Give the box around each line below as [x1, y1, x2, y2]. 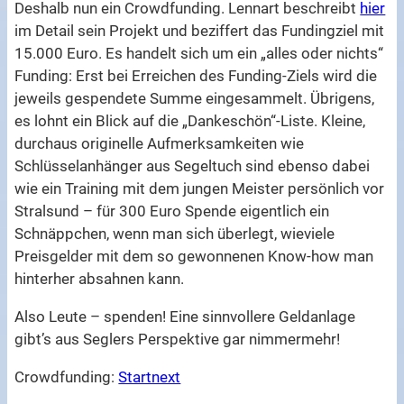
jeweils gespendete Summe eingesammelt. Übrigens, [14, 89, 375, 108]
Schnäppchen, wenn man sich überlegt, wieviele [14, 225, 335, 243]
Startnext [118, 367, 181, 386]
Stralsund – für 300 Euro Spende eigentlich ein [14, 202, 330, 221]
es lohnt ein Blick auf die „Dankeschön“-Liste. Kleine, [14, 112, 366, 131]
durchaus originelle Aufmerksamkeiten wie [14, 134, 305, 153]
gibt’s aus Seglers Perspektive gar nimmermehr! [14, 330, 341, 349]
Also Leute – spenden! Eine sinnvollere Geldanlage [14, 308, 356, 326]
